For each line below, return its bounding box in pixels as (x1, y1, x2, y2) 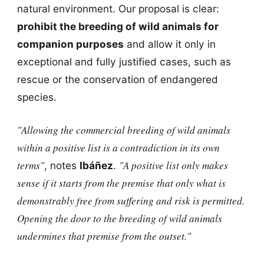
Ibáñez (79, 159, 113, 171)
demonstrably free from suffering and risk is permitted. (16, 193, 245, 207)
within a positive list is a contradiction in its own (16, 140, 220, 154)
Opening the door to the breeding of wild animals (16, 211, 222, 225)
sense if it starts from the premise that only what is (16, 176, 226, 190)
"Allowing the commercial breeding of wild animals (16, 123, 230, 137)
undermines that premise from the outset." (16, 229, 191, 243)
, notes (44, 159, 80, 171)
